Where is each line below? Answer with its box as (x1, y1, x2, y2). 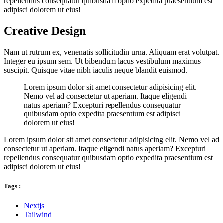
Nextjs (24, 201, 44, 210)
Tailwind (24, 210, 52, 219)
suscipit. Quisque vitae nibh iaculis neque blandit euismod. (4, 65, 187, 74)
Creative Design (4, 24, 86, 37)
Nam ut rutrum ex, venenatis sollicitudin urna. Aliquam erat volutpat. (4, 47, 219, 56)
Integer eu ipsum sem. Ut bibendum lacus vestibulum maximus (4, 56, 201, 65)
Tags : (4, 182, 21, 190)
